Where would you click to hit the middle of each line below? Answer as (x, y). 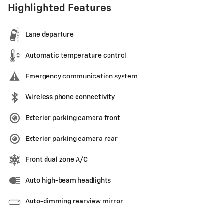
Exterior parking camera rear (71, 139)
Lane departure (49, 35)
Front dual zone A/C (56, 160)
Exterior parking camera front (73, 118)
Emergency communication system (81, 76)
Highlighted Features (60, 8)
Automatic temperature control (76, 55)
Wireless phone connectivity (70, 97)
